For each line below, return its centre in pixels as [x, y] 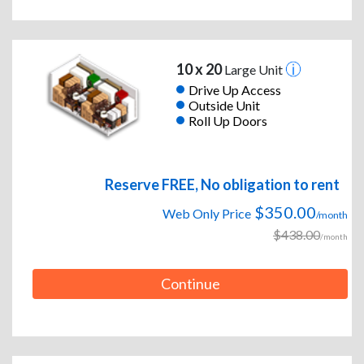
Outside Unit [224, 105]
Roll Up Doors [227, 120]
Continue [190, 284]
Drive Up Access [234, 89]
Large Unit [253, 70]
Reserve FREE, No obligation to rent [222, 185]
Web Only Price [207, 214]
